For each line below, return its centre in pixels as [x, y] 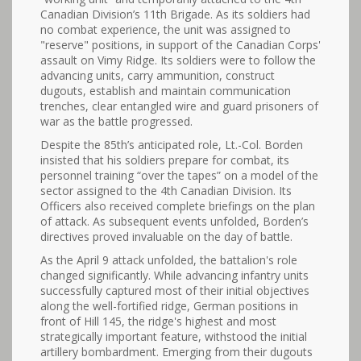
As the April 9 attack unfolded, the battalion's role [169, 260]
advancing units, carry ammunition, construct [158, 75]
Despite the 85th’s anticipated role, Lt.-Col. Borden [172, 145]
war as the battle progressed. [116, 121]
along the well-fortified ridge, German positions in [169, 306]
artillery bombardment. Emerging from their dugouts [176, 352]
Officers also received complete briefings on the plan [178, 206]
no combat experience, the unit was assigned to [166, 29]
